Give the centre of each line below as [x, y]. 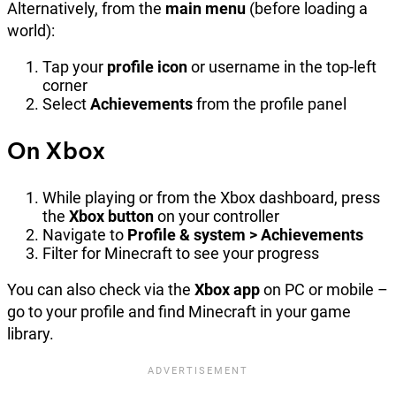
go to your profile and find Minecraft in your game [179, 311]
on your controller [217, 216]
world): [31, 30]
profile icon [147, 66]
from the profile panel [270, 103]
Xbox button [111, 216]
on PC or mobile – [324, 289]
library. [30, 333]
